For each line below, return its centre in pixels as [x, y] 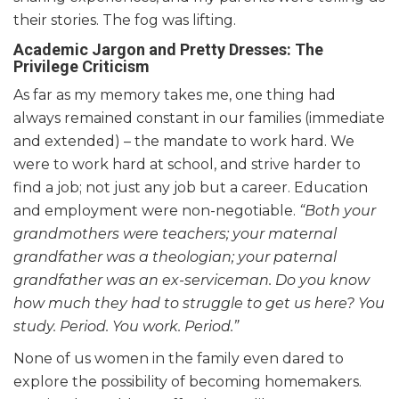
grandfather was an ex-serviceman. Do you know [191, 280]
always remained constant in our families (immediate [199, 118]
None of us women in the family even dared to [179, 358]
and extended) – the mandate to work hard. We [184, 141]
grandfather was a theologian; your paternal [175, 256]
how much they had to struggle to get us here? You [199, 303]
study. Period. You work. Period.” [126, 326]
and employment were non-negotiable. [156, 210]
